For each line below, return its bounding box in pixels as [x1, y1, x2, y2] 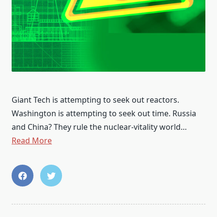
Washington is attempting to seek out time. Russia [12, 108, 196, 119]
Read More [12, 135, 52, 146]
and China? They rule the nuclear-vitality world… [12, 122, 187, 133]
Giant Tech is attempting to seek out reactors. [12, 94, 179, 106]
